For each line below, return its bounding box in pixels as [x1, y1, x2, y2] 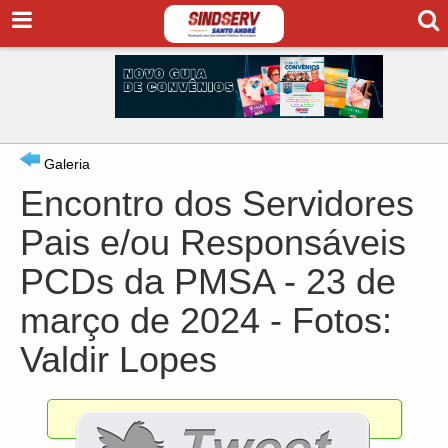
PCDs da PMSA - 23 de [20, 260, 396, 302]
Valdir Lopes [20, 338, 217, 380]
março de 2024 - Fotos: [20, 299, 392, 341]
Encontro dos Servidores [20, 182, 414, 224]
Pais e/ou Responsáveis [20, 221, 406, 263]
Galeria [40, 155, 90, 172]
